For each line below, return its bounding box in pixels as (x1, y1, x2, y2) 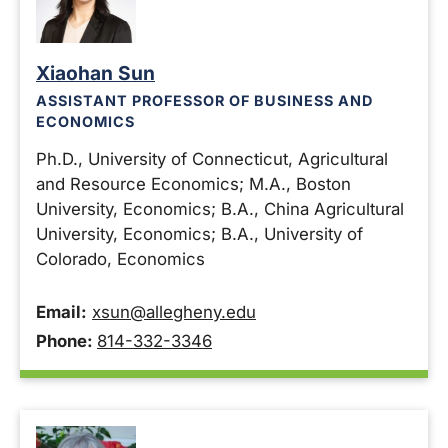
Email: (36, 301, 87, 322)
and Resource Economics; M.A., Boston (36, 173, 351, 194)
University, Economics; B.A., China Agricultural (36, 198, 404, 219)
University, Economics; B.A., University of (36, 223, 363, 244)
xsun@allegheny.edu (92, 301, 256, 322)
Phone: (36, 330, 97, 351)
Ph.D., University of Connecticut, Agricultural (36, 148, 388, 169)
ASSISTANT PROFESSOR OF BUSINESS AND (36, 92, 373, 110)
